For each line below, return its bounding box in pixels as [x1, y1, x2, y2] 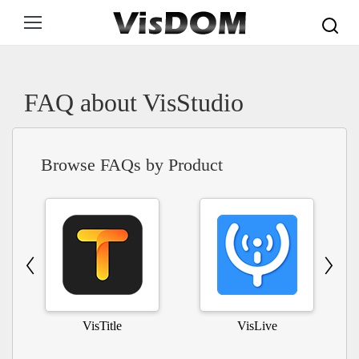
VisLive [236, 319, 277, 333]
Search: [317, 6, 356, 20]
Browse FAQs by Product [41, 155, 223, 175]
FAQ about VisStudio [24, 88, 244, 117]
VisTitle [83, 319, 122, 333]
